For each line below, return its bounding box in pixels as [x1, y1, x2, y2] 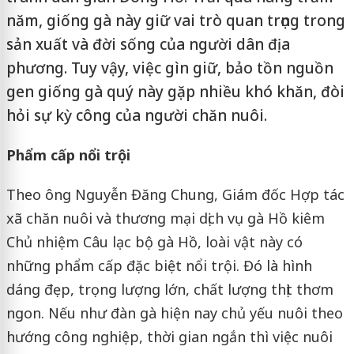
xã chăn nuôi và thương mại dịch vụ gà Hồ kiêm [6, 209, 325, 228]
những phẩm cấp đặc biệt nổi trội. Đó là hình [6, 256, 312, 275]
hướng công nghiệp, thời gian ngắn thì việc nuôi [6, 327, 333, 346]
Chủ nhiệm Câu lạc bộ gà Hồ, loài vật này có [6, 232, 303, 251]
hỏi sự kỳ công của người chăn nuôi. [6, 105, 267, 126]
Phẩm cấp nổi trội [6, 145, 130, 164]
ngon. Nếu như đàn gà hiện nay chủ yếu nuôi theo [6, 303, 343, 322]
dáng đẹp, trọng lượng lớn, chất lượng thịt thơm [6, 280, 333, 299]
